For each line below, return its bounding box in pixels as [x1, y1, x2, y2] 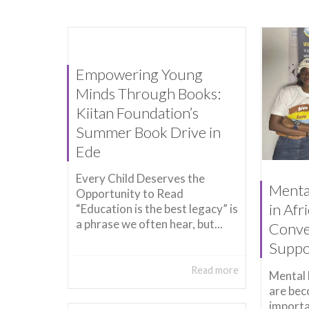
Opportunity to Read [76, 186, 183, 201]
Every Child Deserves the [76, 171, 205, 186]
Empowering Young [76, 64, 203, 83]
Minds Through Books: [76, 83, 221, 103]
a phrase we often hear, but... [76, 217, 223, 231]
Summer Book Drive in [76, 122, 221, 141]
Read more [191, 264, 239, 277]
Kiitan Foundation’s [76, 103, 199, 122]
